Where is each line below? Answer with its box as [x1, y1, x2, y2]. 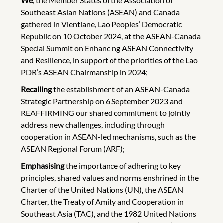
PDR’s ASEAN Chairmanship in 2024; [21, 67, 149, 77]
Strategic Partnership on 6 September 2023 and [21, 96, 183, 106]
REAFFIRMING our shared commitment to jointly [21, 108, 190, 117]
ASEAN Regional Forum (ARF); [21, 143, 126, 153]
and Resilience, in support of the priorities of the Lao [21, 55, 198, 65]
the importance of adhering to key [66, 160, 181, 170]
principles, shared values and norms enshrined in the [21, 172, 199, 182]
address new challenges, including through [21, 119, 165, 129]
